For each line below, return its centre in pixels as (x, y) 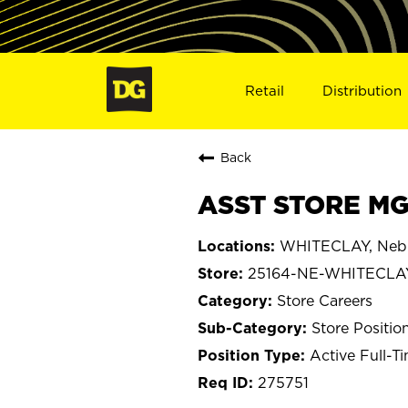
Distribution (362, 90)
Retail (264, 90)
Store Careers (325, 300)
